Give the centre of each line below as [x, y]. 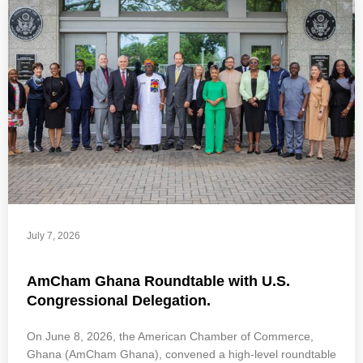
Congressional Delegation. [119, 300]
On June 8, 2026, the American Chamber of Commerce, [170, 336]
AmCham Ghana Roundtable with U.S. [158, 281]
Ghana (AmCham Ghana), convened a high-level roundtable [181, 354]
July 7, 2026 [53, 235]
